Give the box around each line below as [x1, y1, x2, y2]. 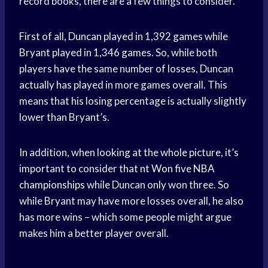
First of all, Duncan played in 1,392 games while [19, 30, 228, 43]
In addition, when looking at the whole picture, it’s [19, 146, 239, 159]
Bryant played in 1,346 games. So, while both [19, 46, 217, 59]
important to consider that [19, 162, 140, 175]
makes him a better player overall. [19, 227, 169, 240]
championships [19, 178, 85, 191]
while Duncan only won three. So [85, 178, 229, 191]
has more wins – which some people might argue [19, 211, 232, 224]
